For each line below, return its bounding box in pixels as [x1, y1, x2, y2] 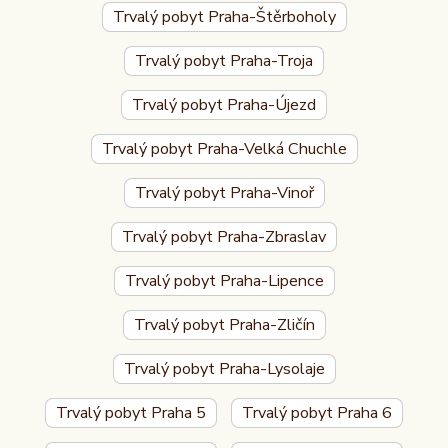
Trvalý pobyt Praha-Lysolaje [123, 357, 325, 380]
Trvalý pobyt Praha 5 [56, 401, 206, 424]
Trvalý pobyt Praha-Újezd [132, 93, 316, 116]
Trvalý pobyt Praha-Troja [135, 49, 313, 72]
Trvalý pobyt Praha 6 [242, 401, 392, 424]
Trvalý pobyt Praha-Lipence [124, 269, 324, 292]
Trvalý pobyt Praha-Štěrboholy [112, 5, 336, 28]
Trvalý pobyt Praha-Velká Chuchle [101, 137, 347, 160]
